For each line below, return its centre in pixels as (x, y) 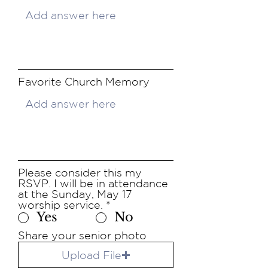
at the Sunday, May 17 (75, 194)
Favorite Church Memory (84, 81)
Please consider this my (80, 172)
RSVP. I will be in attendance (93, 183)
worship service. (60, 205)
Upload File (91, 255)
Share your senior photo (82, 235)
